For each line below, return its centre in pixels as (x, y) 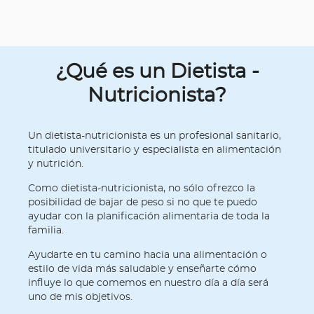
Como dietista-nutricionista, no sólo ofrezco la (142, 189)
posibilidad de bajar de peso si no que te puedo (143, 203)
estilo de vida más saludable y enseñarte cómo (142, 269)
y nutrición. (56, 164)
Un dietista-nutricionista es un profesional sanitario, (155, 136)
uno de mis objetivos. (80, 297)
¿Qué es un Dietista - (157, 72)
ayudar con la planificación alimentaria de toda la (149, 217)
